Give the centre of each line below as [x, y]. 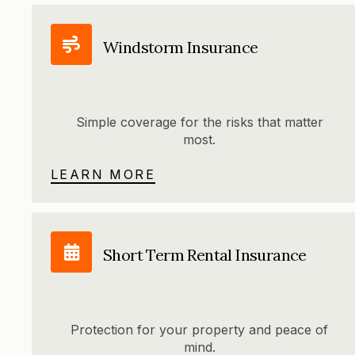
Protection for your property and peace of [200, 330]
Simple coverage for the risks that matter [199, 122]
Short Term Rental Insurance [205, 254]
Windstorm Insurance [181, 47]
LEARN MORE [103, 175]
